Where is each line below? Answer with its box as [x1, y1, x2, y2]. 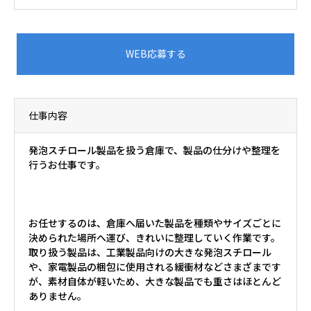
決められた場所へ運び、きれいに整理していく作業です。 [28, 230, 280, 245]
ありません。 [28, 289, 87, 303]
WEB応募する [125, 47, 186, 61]
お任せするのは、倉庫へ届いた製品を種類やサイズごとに [28, 216, 281, 230]
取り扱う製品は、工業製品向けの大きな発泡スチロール [28, 245, 271, 260]
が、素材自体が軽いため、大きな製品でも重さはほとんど [28, 274, 281, 289]
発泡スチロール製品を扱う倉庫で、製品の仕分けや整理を [28, 143, 280, 158]
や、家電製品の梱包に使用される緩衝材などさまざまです [28, 260, 281, 274]
